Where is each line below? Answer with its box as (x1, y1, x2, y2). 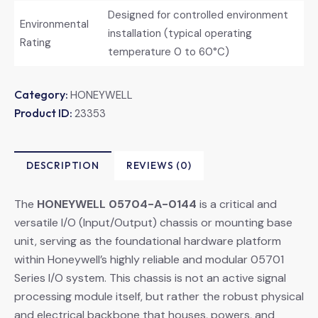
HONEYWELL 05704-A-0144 (37, 196, 197, 212)
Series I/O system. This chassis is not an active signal (14, 270, 286, 285)
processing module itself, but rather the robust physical (14, 288, 304, 304)
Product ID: (14, 105, 75, 120)
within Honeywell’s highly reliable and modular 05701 (14, 251, 284, 267)
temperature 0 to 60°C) (107, 44, 229, 59)
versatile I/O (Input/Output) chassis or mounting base (14, 214, 292, 230)
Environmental (19, 16, 89, 31)
